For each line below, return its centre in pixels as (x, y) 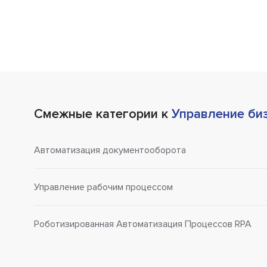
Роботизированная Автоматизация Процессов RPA (143, 224)
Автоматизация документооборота (110, 150)
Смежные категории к (103, 114)
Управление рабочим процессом (103, 187)
